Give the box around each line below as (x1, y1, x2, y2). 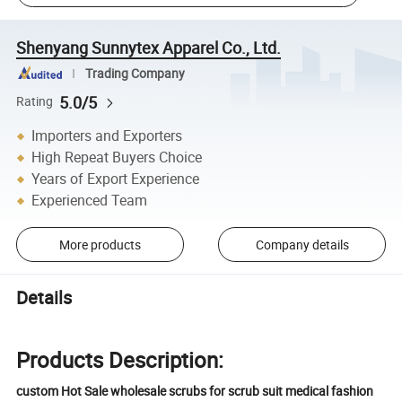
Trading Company (84, 65, 185, 82)
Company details (255, 235, 349, 253)
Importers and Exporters (31, 126, 183, 146)
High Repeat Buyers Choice (31, 147, 203, 168)
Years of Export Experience (31, 169, 200, 189)
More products (58, 235, 141, 253)
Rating (16, 93, 54, 110)
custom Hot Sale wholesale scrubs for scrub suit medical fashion (16, 382, 374, 400)
